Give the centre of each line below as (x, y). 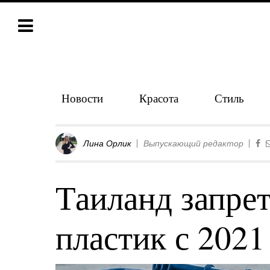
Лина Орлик (107, 143)
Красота (159, 98)
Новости (82, 98)
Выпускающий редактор (193, 143)
